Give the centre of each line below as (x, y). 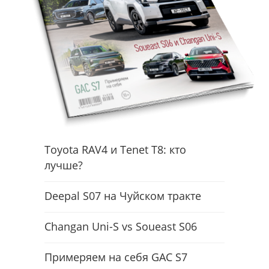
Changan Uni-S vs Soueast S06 (121, 227)
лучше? (64, 165)
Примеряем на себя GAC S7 (116, 257)
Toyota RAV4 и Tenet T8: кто (115, 150)
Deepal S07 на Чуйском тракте (123, 196)
